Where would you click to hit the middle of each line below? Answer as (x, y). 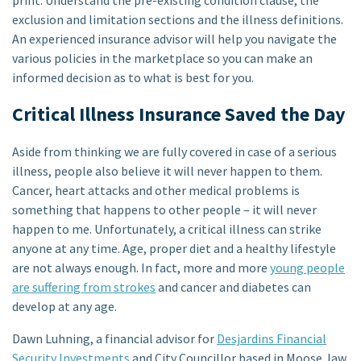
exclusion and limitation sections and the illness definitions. (178, 19)
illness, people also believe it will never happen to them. (167, 170)
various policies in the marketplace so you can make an (162, 58)
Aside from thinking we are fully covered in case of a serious (174, 151)
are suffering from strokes (84, 286)
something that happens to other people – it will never (164, 209)
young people (307, 267)
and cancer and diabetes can (233, 286)
